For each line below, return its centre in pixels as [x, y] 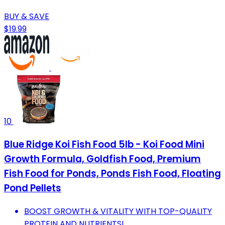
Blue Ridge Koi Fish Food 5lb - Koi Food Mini [104, 144]
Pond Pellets [33, 188]
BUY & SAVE [27, 17]
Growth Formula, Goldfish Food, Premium [102, 159]
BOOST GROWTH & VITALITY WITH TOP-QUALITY [118, 211]
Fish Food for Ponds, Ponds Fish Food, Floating [113, 173]
